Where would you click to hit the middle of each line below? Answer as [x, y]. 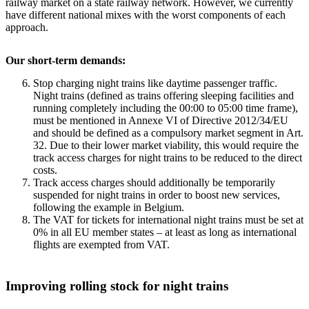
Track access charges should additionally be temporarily [154, 182]
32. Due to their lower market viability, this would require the [166, 145]
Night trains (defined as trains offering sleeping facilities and [163, 96]
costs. [45, 170]
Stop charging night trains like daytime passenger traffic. [155, 83]
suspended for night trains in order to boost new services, [157, 195]
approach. [27, 27]
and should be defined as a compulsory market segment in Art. [168, 133]
